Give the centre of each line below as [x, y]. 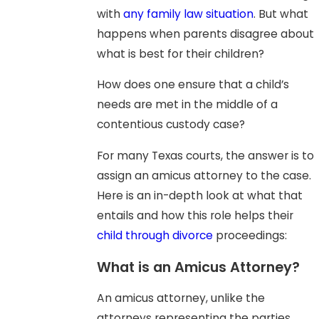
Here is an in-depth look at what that [199, 196]
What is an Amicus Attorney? [198, 267]
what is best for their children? [180, 53]
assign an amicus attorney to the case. [204, 176]
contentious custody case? [171, 125]
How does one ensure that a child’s [193, 85]
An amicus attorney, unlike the [181, 298]
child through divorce [155, 236]
